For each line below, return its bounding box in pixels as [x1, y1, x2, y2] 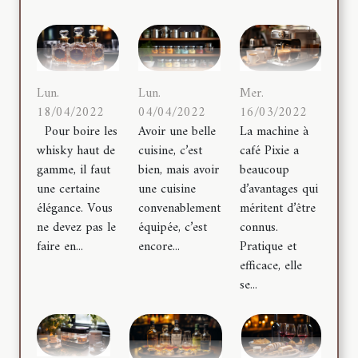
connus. [239, 217, 278, 240]
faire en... [37, 236, 83, 259]
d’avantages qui [239, 178, 318, 201]
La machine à [239, 121, 308, 144]
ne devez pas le [37, 217, 116, 240]
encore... [137, 236, 180, 259]
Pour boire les [37, 121, 117, 144]
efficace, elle [239, 255, 302, 278]
